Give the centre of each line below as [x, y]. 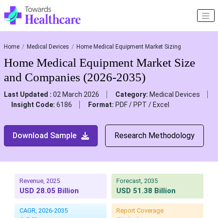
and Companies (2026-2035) [74, 77]
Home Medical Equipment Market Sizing [128, 47]
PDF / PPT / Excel [142, 105]
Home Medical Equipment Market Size [99, 63]
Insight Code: [34, 105]
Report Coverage [140, 211]
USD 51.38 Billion [146, 191]
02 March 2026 [76, 95]
